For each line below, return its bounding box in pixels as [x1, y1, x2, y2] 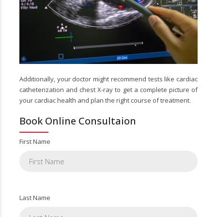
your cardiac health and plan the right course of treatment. [19, 95, 191, 105]
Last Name [19, 193, 50, 202]
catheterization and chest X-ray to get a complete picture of [19, 85, 198, 94]
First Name [19, 137, 50, 146]
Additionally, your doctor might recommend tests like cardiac [19, 74, 198, 83]
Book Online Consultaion [19, 114, 136, 127]
